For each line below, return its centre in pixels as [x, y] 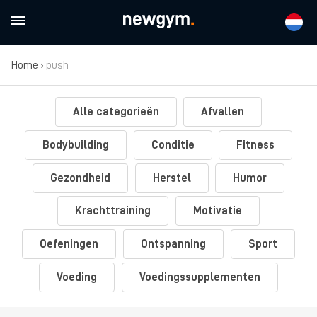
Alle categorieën [116, 112]
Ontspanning [173, 244]
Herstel [172, 178]
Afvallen [223, 112]
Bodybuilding [75, 145]
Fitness [256, 145]
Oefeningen [69, 244]
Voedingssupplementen [200, 277]
